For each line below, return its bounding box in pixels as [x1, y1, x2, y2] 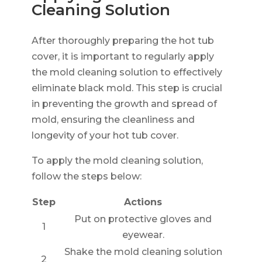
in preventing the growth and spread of [31, 98, 217, 109]
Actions [124, 196, 163, 208]
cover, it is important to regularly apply [31, 50, 214, 62]
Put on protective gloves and [74, 213, 212, 225]
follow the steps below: [31, 170, 142, 182]
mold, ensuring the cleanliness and [31, 113, 195, 125]
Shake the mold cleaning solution [64, 246, 222, 257]
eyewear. [122, 229, 164, 240]
